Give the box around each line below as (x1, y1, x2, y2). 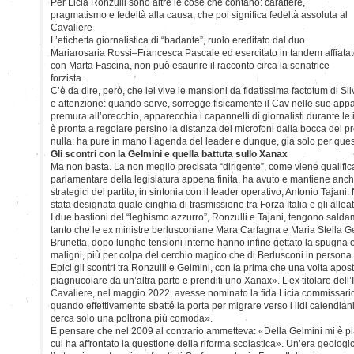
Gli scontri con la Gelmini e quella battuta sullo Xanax (51, 148, 288, 160)
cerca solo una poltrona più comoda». (51, 312, 213, 324)
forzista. (51, 72, 84, 84)
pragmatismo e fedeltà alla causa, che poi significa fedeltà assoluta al (51, 9, 348, 21)
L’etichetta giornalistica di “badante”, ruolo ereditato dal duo (51, 34, 305, 46)
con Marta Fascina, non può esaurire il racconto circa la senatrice (51, 59, 330, 71)
